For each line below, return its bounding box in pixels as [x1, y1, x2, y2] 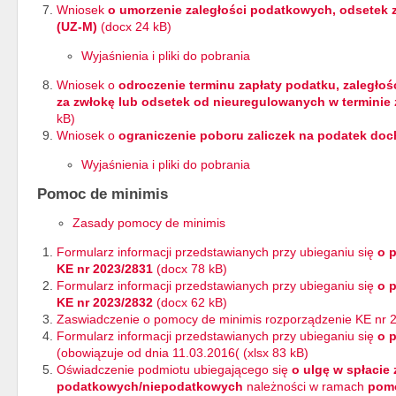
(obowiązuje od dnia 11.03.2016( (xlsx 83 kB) [57, 345, 308, 360]
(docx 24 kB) [97, 19, 171, 34]
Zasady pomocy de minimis [72, 215, 225, 230]
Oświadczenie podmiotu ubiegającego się [57, 362, 288, 377]
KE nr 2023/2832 [57, 294, 153, 309]
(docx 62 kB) [153, 294, 227, 309]
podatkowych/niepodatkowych [57, 378, 247, 393]
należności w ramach [247, 378, 364, 393]
